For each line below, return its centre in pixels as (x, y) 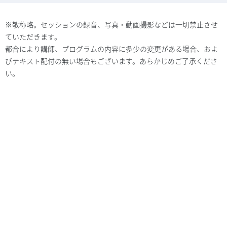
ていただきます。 (33, 37)
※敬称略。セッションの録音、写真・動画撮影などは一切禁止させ (111, 25)
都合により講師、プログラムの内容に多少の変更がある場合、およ (111, 49)
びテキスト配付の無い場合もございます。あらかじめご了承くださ (111, 61)
